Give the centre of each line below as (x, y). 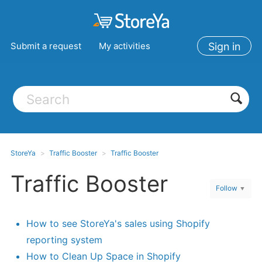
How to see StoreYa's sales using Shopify (118, 224)
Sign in (225, 46)
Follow (227, 188)
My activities (124, 46)
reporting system (64, 240)
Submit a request (46, 46)
